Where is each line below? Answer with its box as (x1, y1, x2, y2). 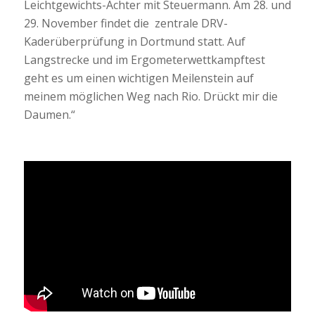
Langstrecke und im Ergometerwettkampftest (23, 51, 265, 67)
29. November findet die (23, 15, 149, 31)
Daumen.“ (23, 106, 75, 122)
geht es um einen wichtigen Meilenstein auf (23, 70, 254, 86)
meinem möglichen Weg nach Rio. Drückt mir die (23, 88, 278, 104)
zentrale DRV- (154, 15, 228, 31)
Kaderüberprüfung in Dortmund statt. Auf (23, 33, 245, 49)
